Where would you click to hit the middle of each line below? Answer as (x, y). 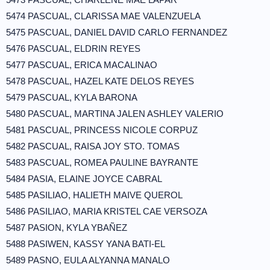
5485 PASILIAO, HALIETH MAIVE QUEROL (94, 195)
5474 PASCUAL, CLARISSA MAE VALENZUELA (103, 16)
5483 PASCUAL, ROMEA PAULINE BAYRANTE (102, 162)
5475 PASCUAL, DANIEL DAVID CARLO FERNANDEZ (117, 32)
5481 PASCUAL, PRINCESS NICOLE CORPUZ (102, 130)
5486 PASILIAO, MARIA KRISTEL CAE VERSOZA (107, 211)
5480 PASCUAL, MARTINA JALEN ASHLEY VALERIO (115, 114)
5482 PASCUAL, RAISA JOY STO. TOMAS (93, 146)
